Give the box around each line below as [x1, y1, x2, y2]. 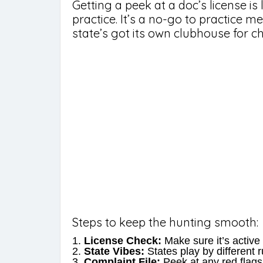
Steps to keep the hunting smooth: [72, 215, 258, 230]
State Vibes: [84, 245, 144, 257]
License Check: [84, 235, 161, 247]
